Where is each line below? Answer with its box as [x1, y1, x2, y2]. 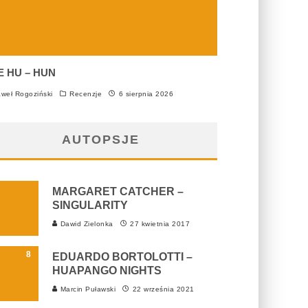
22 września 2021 [132, 285, 195, 293]
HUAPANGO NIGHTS [52, 264, 162, 276]
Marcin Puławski [58, 285, 115, 293]
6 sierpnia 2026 [118, 89, 173, 98]
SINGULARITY [52, 199, 128, 211]
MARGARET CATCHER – [52, 185, 184, 197]
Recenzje [69, 89, 102, 98]
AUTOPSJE [61, 132, 140, 146]
